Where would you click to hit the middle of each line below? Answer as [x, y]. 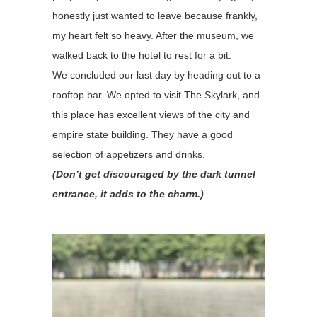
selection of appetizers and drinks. [129, 154]
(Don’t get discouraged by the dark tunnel [154, 174]
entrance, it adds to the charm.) [128, 194]
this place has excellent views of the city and [151, 115]
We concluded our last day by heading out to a [156, 75]
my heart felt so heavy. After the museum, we [153, 35]
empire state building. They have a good [143, 134]
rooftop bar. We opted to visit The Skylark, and [156, 95]
